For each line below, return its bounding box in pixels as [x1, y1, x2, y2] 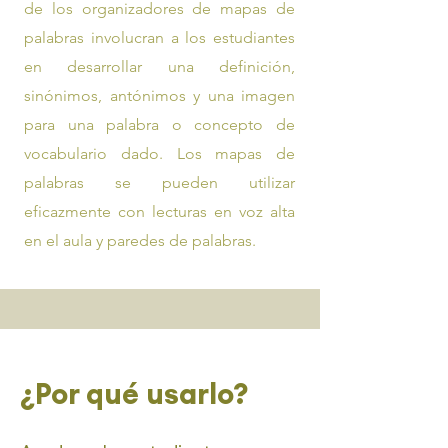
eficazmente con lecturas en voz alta [24, 202, 295, 221]
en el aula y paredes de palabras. [24, 231, 256, 250]
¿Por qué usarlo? [20, 375, 249, 412]
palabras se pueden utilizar [24, 173, 295, 192]
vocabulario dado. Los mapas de [24, 144, 295, 163]
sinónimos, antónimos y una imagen [24, 86, 295, 105]
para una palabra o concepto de [24, 115, 295, 134]
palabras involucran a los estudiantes [24, 28, 295, 47]
